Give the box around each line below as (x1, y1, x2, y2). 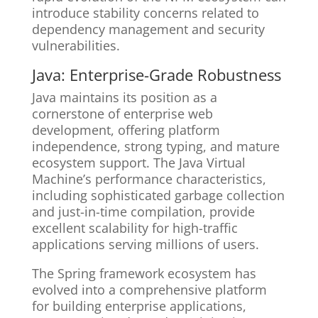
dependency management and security (31, 21, 265, 38)
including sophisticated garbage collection (31, 187, 285, 204)
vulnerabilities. (31, 37, 120, 55)
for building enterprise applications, (31, 297, 246, 315)
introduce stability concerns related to (31, 4, 259, 22)
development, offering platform (31, 121, 220, 139)
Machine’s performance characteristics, (31, 170, 266, 188)
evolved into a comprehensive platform (31, 281, 267, 299)
